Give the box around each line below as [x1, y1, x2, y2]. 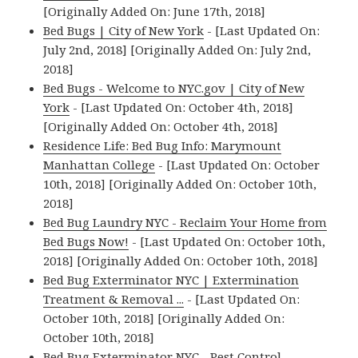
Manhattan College [43, 157, 156, 173]
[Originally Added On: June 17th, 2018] [43, 3, 266, 20]
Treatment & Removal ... [43, 291, 185, 308]
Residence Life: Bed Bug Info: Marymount [43, 137, 282, 154]
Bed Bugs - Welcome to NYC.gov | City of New [43, 80, 305, 97]
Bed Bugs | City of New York [43, 22, 205, 39]
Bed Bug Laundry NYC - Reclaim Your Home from [43, 214, 328, 231]
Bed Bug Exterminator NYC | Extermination [43, 272, 300, 288]
